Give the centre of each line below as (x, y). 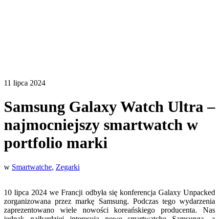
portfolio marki (56, 143)
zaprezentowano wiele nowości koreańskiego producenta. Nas (109, 210)
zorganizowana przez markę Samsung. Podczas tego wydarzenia (109, 201)
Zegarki (68, 167)
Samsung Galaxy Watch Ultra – (109, 107)
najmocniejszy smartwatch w (101, 125)
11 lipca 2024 (25, 83)
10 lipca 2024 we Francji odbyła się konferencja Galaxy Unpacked (109, 192)
